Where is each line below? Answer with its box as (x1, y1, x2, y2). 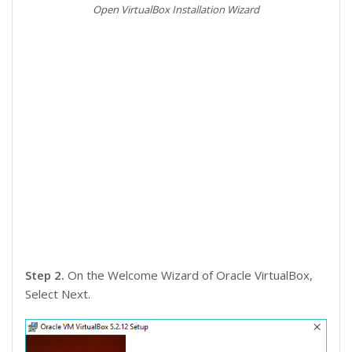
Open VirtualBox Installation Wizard (93, 2, 259, 16)
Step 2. (25, 266, 68, 283)
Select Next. (25, 285, 90, 302)
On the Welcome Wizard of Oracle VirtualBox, (68, 266, 313, 283)
